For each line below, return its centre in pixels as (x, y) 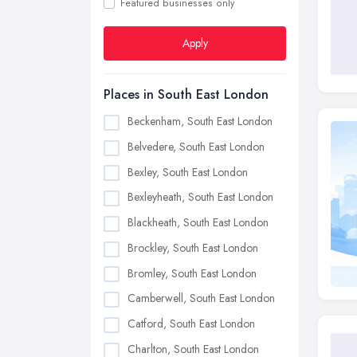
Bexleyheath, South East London (200, 197)
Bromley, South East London (192, 273)
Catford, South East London (191, 324)
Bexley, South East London (188, 172)
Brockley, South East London (193, 247)
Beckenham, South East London (200, 121)
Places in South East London (186, 94)
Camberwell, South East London (201, 298)
